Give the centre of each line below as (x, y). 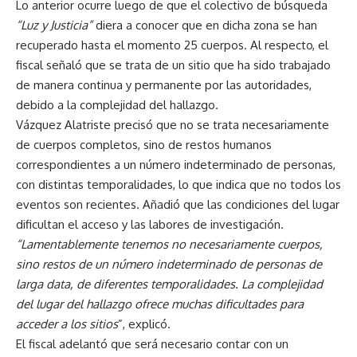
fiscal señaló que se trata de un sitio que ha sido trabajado (173, 65)
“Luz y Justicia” (54, 25)
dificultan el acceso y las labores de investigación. (150, 224)
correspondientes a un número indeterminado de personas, (176, 164)
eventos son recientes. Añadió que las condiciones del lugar (178, 204)
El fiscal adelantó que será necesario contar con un (152, 343)
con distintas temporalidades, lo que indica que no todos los (178, 184)
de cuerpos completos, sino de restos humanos (144, 144)
